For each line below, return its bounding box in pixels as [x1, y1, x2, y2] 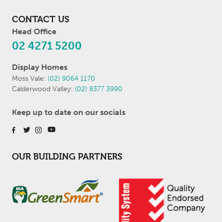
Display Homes [12, 62, 67, 72]
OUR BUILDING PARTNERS [12, 151, 122, 162]
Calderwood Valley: [12, 85, 75, 93]
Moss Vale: [12, 74, 48, 83]
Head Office [12, 27, 56, 36]
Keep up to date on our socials [12, 108, 125, 117]
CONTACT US [12, 14, 69, 24]
